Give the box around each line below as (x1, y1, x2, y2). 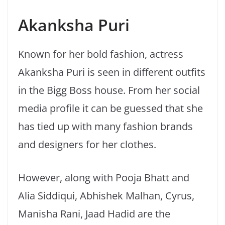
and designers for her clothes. (18, 138, 156, 152)
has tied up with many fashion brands (18, 120, 193, 134)
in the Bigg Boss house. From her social (18, 83, 200, 97)
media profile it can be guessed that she (18, 101, 203, 116)
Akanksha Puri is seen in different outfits (18, 65, 205, 79)
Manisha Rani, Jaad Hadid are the (18, 207, 170, 221)
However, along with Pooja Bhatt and (18, 171, 189, 185)
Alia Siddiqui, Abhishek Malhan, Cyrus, (18, 189, 194, 203)
